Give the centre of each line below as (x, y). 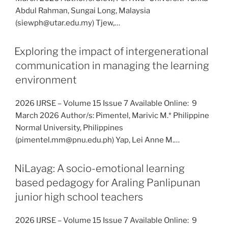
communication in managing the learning (112, 66)
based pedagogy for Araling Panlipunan (108, 183)
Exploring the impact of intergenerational (111, 51)
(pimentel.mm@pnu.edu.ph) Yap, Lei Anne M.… (97, 140)
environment (46, 80)
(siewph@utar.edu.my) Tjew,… (68, 23)
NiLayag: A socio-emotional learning (99, 168)
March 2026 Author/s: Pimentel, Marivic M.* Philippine (112, 116)
